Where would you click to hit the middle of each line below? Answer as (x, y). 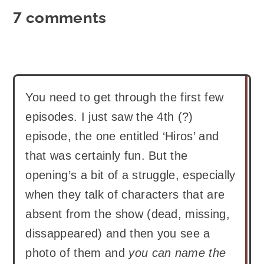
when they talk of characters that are (125, 194)
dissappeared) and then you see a (118, 233)
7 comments (60, 17)
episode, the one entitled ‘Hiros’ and (122, 136)
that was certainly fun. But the (107, 155)
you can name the (177, 253)
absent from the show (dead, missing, (128, 214)
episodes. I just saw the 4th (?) (109, 116)
